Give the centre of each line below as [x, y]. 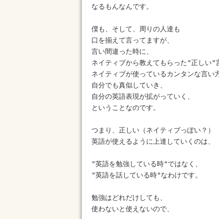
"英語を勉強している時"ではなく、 [147, 164]
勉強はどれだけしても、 [129, 197]
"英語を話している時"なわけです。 [147, 175]
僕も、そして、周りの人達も [136, 29]
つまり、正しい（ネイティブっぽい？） [153, 130]
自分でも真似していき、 [129, 85]
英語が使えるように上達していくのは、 [153, 141]
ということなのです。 [126, 108]
